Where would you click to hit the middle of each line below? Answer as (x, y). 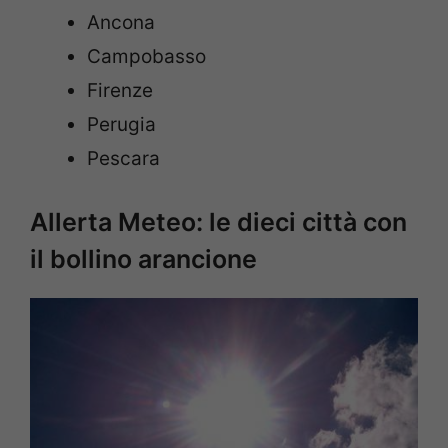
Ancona (121, 22)
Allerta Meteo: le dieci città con (218, 222)
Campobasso (146, 56)
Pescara (123, 158)
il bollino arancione (143, 259)
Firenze (120, 90)
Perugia (121, 124)
